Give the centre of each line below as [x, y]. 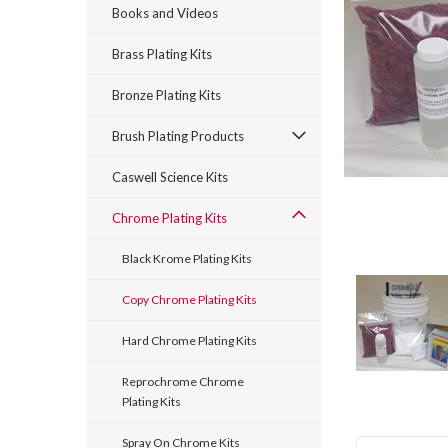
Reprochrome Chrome [183, 381]
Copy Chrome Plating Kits [189, 299]
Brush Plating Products [178, 136]
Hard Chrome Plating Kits [189, 340]
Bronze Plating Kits [166, 95]
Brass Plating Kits [162, 54]
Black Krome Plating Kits [187, 258]
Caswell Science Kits [170, 177]
